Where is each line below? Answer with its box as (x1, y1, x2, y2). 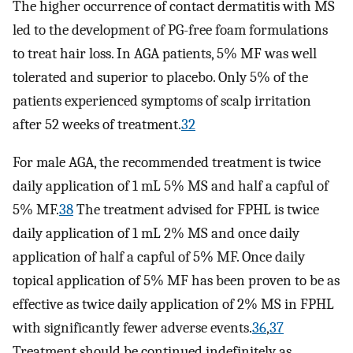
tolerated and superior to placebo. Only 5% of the (13, 68, 308, 86)
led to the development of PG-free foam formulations (13, 20, 328, 39)
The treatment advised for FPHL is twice (73, 201, 319, 219)
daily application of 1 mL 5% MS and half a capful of (13, 177, 329, 195)
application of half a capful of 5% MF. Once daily (13, 248, 305, 266)
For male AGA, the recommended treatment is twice (13, 154, 321, 172)
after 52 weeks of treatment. (13, 115, 181, 133)
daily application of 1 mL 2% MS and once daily (13, 225, 299, 243)
